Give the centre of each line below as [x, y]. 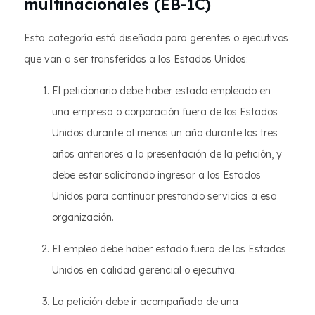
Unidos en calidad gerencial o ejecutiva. [144, 270]
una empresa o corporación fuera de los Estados [165, 112]
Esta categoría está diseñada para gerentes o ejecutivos [156, 38]
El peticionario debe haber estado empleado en [161, 91]
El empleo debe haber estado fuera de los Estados [169, 249]
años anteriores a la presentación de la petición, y [167, 154]
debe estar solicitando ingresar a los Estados [156, 175]
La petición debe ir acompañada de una [145, 302]
